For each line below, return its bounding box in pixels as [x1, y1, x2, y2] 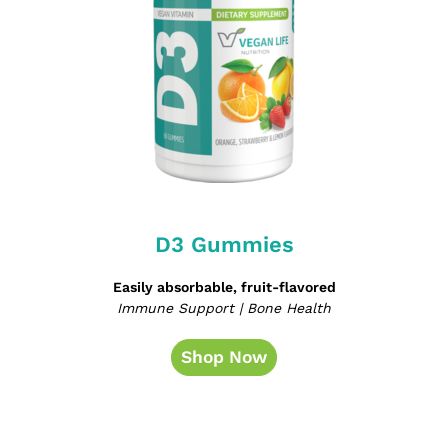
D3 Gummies [154, 232, 294, 258]
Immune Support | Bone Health [117, 300, 331, 317]
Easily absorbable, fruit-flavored [112, 279, 336, 296]
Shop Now [181, 347, 267, 368]
